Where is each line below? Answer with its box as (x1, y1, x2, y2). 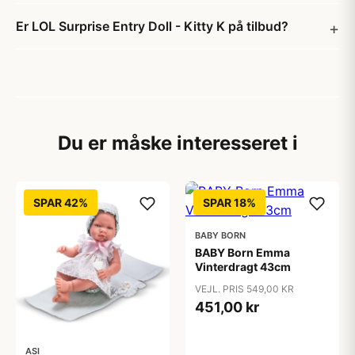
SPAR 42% (33, 196, 88, 209)
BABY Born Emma (195, 246, 290, 259)
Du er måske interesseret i (57, 132, 298, 155)
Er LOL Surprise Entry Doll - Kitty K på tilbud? (16, 18, 288, 34)
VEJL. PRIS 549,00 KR (195, 283, 294, 295)
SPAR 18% (203, 196, 256, 209)
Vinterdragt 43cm (195, 260, 291, 273)
